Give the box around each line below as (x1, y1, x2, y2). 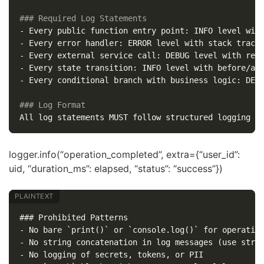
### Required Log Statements (19, 14, 147, 24)
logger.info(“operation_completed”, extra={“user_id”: (9, 148, 240, 161)
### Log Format (19, 100, 85, 110)
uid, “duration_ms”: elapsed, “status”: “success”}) (9, 163, 223, 175)
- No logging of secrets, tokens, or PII (19, 250, 203, 260)
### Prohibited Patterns (19, 213, 128, 223)
